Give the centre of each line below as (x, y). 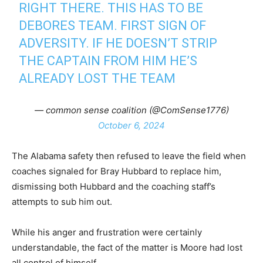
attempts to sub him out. (62, 202)
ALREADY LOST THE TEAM (97, 78)
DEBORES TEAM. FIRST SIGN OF (113, 26)
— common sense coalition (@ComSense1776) (131, 110)
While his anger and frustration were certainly (107, 232)
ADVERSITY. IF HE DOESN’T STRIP (118, 43)
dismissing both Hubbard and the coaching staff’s (114, 186)
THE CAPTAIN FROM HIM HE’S (108, 61)
